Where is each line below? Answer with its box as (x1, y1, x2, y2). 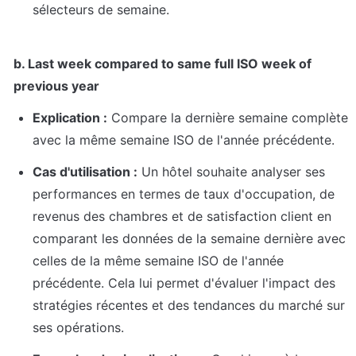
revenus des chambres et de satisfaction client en (33, 207, 331, 224)
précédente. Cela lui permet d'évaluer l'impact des (33, 274, 335, 291)
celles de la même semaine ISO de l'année (33, 252, 284, 269)
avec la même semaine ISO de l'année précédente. (33, 131, 335, 148)
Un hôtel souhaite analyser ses (137, 163, 325, 180)
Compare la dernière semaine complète (107, 109, 348, 126)
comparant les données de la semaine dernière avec (33, 230, 346, 246)
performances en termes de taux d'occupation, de (33, 185, 335, 202)
